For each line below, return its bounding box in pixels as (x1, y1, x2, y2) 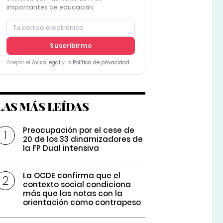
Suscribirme (50, 41, 92, 50)
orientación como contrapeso (23, 197, 141, 208)
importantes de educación (6, 3, 93, 12)
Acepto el (6, 59, 32, 67)
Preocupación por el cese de (23, 125, 135, 136)
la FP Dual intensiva (23, 143, 100, 154)
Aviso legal (31, 59, 60, 67)
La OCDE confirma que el (23, 170, 121, 181)
